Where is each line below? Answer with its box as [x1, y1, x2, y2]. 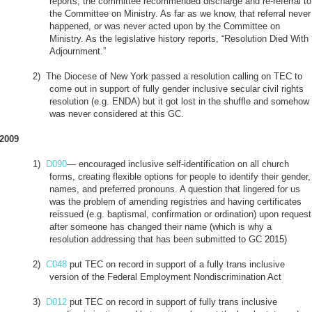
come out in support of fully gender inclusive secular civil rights [49, 83, 304, 94]
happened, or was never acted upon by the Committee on [49, 20, 280, 31]
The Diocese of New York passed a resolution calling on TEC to [46, 70, 302, 81]
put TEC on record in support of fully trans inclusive [67, 296, 277, 307]
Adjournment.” [49, 45, 106, 56]
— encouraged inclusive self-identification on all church [67, 158, 289, 169]
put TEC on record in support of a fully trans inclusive [67, 258, 285, 270]
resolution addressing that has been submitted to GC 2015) [49, 233, 287, 244]
